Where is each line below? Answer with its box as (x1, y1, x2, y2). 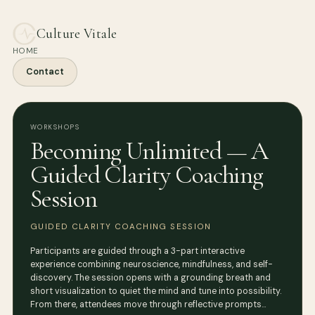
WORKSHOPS (30, 123, 80, 132)
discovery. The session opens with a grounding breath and (30, 272, 271, 284)
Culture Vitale (37, 25, 117, 43)
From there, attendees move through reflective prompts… (30, 299, 266, 311)
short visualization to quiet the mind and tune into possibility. (30, 285, 281, 297)
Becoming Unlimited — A (30, 136, 269, 167)
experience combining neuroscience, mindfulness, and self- (30, 259, 273, 271)
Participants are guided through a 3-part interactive (30, 245, 245, 257)
